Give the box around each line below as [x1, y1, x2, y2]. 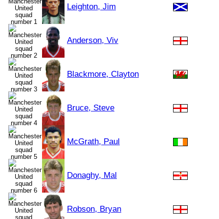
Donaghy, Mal [67, 171, 117, 180]
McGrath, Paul [67, 137, 120, 146]
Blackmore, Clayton [67, 69, 139, 79]
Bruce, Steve [67, 103, 114, 112]
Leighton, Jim [67, 2, 116, 11]
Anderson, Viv [67, 36, 118, 45]
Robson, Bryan [67, 204, 121, 214]
